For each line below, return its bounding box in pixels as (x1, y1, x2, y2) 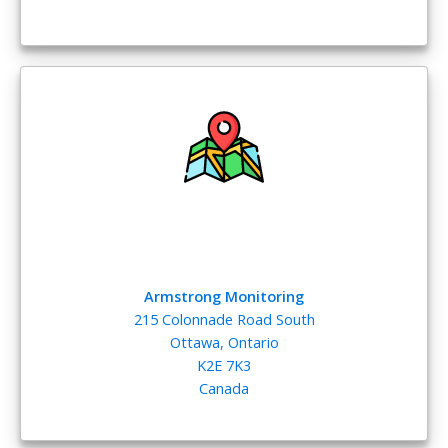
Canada (199, 377, 249, 398)
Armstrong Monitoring (144, 285, 304, 306)
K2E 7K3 (197, 354, 251, 375)
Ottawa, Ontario (169, 331, 279, 352)
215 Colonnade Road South (133, 308, 315, 329)
